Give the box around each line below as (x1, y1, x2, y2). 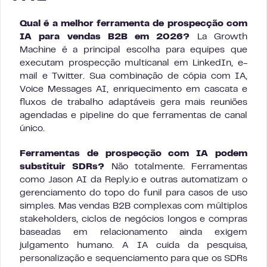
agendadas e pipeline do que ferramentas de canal (20, 111, 247, 120)
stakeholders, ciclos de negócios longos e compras (20, 215, 247, 224)
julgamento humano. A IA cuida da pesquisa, (20, 241, 247, 250)
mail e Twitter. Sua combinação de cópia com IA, (20, 72, 247, 81)
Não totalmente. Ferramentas (104, 163, 247, 172)
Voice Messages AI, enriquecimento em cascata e (20, 85, 247, 94)
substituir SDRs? (20, 163, 105, 172)
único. (20, 125, 45, 133)
